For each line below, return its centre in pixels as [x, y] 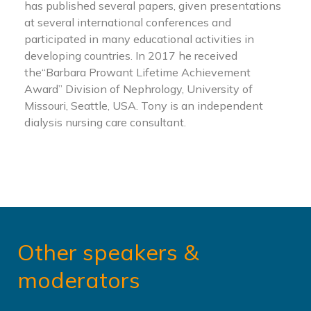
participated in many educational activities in [139, 39]
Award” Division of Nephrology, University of [138, 89]
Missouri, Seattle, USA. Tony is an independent [144, 105]
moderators [79, 279]
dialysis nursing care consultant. [105, 122]
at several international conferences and [128, 22]
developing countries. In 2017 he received [131, 55]
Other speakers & [108, 252]
